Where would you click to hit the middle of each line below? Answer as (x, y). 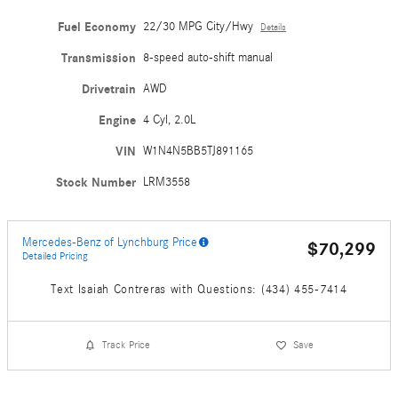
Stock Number (96, 182)
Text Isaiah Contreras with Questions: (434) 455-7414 (199, 289)
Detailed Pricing (55, 255)
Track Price (127, 345)
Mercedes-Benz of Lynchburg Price (110, 242)
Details (274, 27)
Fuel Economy (97, 27)
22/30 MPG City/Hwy (199, 26)
